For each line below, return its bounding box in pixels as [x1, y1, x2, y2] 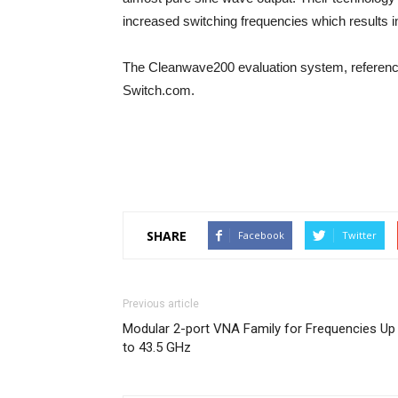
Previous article [123, 298, 199, 310]
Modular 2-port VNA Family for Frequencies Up [123, 321, 395, 337]
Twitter [342, 228, 377, 242]
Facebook [238, 228, 284, 242]
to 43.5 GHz [123, 339, 191, 355]
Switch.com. [123, 83, 195, 98]
